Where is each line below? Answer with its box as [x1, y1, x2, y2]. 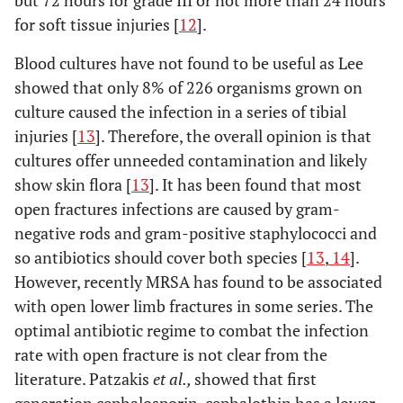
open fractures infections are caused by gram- [14, 198, 340, 220]
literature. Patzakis [14, 368, 153, 390]
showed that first [194, 368, 317, 390]
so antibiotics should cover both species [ [14, 246, 307, 269]
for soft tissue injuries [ [14, 13, 179, 36]
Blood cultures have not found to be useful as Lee [14, 52, 363, 75]
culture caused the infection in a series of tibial [14, 101, 346, 123]
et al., [153, 368, 194, 390]
